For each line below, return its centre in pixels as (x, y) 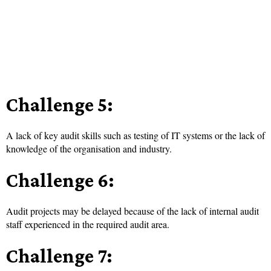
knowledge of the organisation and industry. (89, 149)
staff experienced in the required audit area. (88, 224)
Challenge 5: (60, 105)
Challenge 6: (60, 180)
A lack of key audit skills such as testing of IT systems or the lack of (135, 135)
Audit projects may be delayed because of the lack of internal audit (132, 211)
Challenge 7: (59, 256)
